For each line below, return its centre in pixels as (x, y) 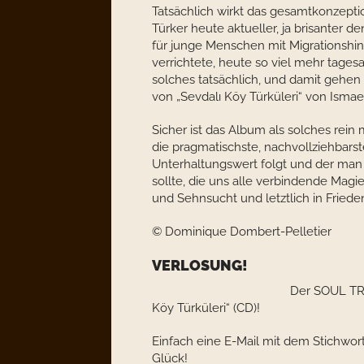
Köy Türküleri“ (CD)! (206, 308)
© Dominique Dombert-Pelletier (242, 232)
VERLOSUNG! (200, 265)
